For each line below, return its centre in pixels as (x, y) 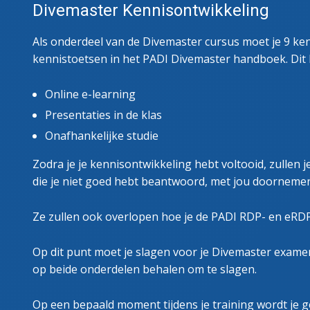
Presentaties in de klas (103, 115)
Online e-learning (90, 94)
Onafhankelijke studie (102, 135)
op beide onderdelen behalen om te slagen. (145, 269)
